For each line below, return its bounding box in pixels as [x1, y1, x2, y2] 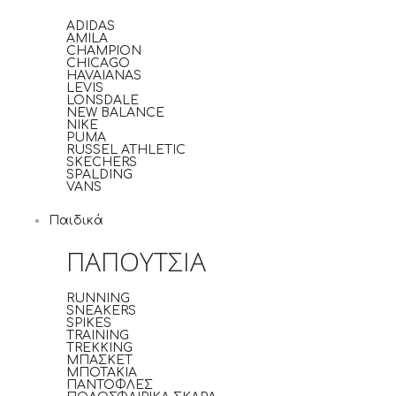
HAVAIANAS [66, 69, 141, 82]
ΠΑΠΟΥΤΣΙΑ [66, 243, 206, 279]
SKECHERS [66, 156, 137, 169]
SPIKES [66, 316, 111, 330]
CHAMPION [66, 44, 141, 57]
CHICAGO [66, 57, 130, 70]
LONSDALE [66, 94, 139, 107]
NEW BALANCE [66, 106, 164, 119]
